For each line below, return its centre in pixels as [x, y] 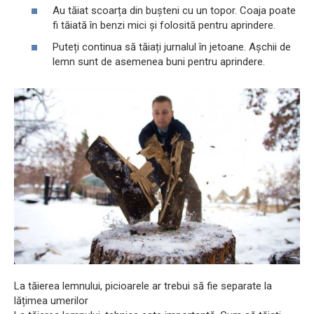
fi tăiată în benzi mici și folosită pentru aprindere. [164, 25]
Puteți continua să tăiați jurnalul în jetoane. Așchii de [172, 47]
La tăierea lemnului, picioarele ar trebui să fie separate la [143, 286]
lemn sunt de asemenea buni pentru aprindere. [159, 62]
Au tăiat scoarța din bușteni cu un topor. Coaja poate [174, 10]
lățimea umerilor [51, 301]
